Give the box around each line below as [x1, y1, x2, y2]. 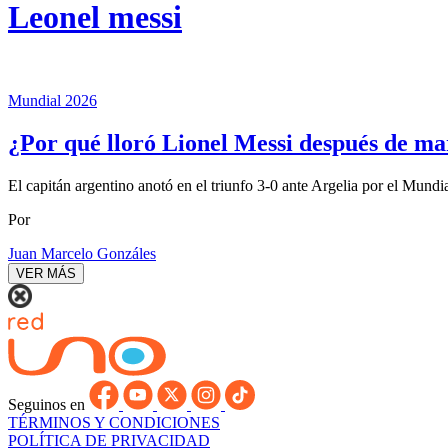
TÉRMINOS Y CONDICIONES [8, 413, 220, 431]
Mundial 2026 [8, 91, 97, 109]
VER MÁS [16, 265, 76, 281]
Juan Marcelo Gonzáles [8, 244, 156, 262]
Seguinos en [8, 395, 85, 413]
